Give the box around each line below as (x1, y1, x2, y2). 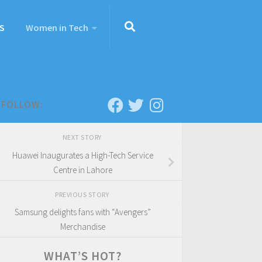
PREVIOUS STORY (55, 189, 111, 199)
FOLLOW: (1, 98, 43, 111)
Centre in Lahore (53, 164, 112, 175)
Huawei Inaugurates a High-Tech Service (12, 149, 153, 161)
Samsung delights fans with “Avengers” (15, 206, 151, 218)
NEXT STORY (62, 133, 104, 142)
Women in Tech (26, 22, 88, 33)
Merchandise (60, 221, 105, 233)
